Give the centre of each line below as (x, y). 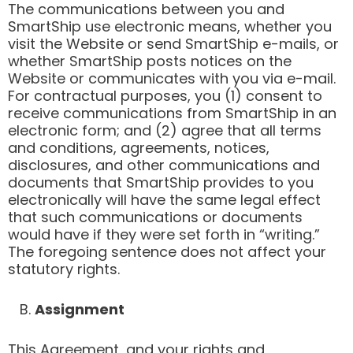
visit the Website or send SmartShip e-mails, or (173, 44)
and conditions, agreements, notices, (139, 148)
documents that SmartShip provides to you (161, 183)
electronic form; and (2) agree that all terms (165, 131)
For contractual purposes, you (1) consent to (165, 96)
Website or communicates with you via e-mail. (172, 79)
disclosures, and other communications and (164, 165)
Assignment (80, 310)
